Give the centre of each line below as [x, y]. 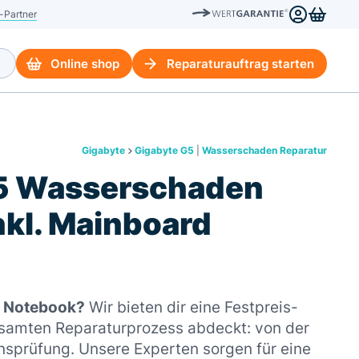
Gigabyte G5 [164, 150]
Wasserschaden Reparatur [264, 150]
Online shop [85, 63]
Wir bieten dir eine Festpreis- [192, 307]
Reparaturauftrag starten [240, 63]
